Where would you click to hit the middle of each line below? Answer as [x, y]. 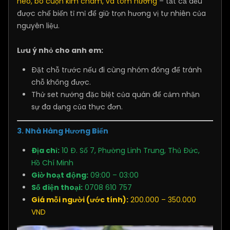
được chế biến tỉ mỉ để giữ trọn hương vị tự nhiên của [111, 14]
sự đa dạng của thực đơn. [77, 107]
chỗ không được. [61, 82]
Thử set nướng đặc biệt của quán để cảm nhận [116, 95]
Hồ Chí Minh [52, 163]
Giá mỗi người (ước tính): [80, 200]
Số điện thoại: [57, 188]
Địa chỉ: [45, 151]
